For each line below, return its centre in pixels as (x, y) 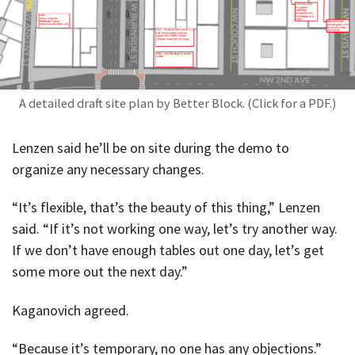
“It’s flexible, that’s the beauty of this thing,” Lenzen (166, 208)
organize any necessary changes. (108, 169)
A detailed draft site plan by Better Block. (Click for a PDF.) (177, 103)
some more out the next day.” (100, 272)
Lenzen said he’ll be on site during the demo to (151, 147)
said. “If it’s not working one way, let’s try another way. (175, 229)
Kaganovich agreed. (71, 310)
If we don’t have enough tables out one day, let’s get (168, 250)
